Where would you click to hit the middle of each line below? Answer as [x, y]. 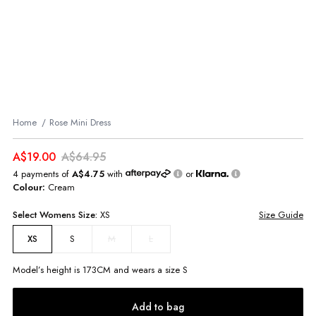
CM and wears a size [140, 269]
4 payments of [42, 174]
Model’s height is [48, 269]
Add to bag [158, 306]
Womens [57, 214]
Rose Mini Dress [80, 122]
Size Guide [281, 214]
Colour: [30, 187]
